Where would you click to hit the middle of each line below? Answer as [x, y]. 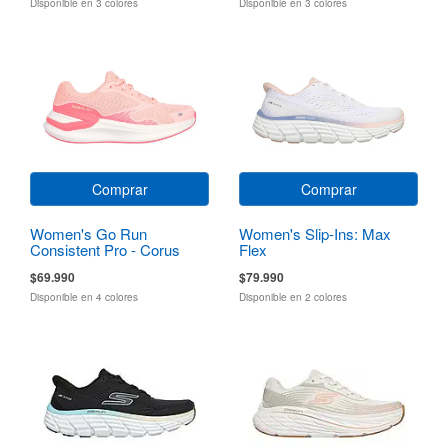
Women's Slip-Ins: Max [315, 233]
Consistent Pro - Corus [105, 249]
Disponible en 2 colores [293, 296]
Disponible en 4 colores [84, 296]
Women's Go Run [88, 233]
